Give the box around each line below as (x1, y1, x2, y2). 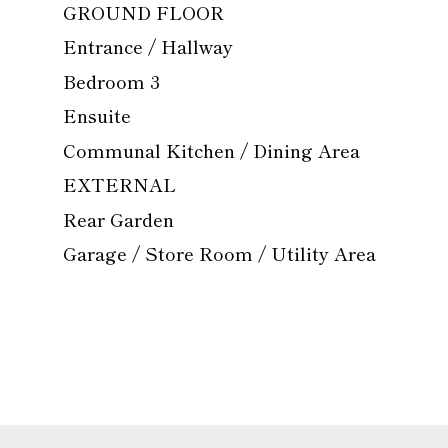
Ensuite (63, 102, 131, 129)
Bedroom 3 (63, 67, 160, 94)
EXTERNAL (63, 171, 176, 198)
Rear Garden (63, 205, 174, 232)
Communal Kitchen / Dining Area (63, 136, 360, 163)
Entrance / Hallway (63, 33, 233, 60)
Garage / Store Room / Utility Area (63, 240, 376, 267)
